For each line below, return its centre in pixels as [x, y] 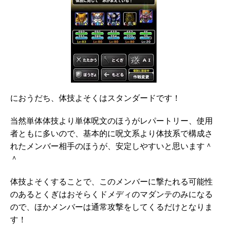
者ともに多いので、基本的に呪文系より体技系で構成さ [111, 135]
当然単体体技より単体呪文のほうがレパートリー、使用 [111, 122]
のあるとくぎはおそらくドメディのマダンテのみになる [111, 195]
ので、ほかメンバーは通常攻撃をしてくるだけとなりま [111, 208]
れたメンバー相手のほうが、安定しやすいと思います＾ [111, 147]
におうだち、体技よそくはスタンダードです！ [95, 99]
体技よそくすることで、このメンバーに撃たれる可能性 [111, 183]
